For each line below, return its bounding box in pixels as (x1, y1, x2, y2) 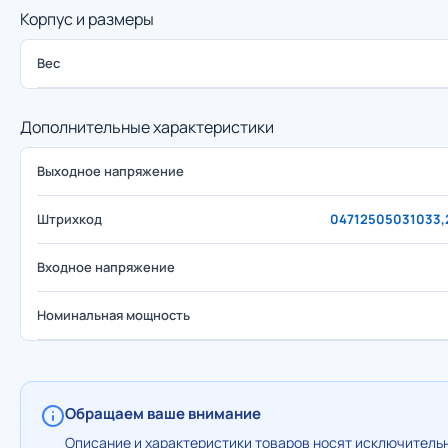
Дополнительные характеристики (20, 116, 274, 138)
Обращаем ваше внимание (65, 403, 261, 424)
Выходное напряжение (37, 162, 184, 180)
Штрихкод (37, 210, 102, 228)
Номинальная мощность (37, 306, 190, 324)
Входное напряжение (37, 258, 175, 276)
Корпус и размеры (20, 8, 154, 30)
